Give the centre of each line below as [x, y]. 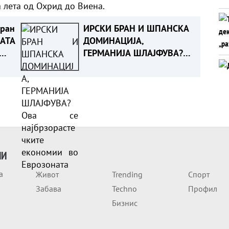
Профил [203, 188]
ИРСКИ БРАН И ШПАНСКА [136, 28]
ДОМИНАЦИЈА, [113, 40]
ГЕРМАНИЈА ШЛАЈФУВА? [133, 53]
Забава [49, 188]
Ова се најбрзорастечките [136, 65]
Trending [128, 174]
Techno [125, 188]
